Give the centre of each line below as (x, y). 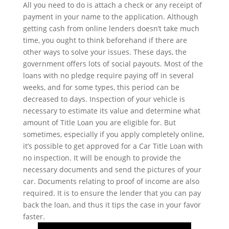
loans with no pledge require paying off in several (108, 75)
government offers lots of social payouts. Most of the (113, 64)
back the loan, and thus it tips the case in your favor (112, 205)
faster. (34, 216)
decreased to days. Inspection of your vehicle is (104, 99)
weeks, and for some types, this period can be (101, 87)
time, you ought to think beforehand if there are (105, 40)
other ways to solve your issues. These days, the (105, 52)
